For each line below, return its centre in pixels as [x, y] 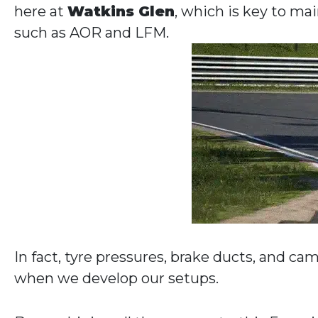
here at [41, 12]
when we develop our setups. [116, 279]
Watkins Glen [121, 12]
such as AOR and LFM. [92, 33]
